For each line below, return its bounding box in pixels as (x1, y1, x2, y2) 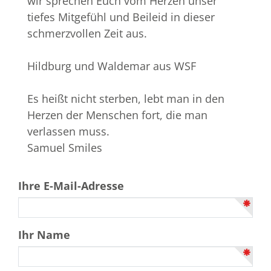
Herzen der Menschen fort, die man (27, 108, 207, 123)
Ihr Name (18, 227, 70, 243)
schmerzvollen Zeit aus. (27, 26, 147, 41)
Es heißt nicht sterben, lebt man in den (27, 91, 224, 106)
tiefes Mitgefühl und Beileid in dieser (27, 10, 215, 25)
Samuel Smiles (27, 140, 102, 155)
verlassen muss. (27, 124, 109, 139)
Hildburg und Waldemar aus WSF (27, 59, 196, 74)
